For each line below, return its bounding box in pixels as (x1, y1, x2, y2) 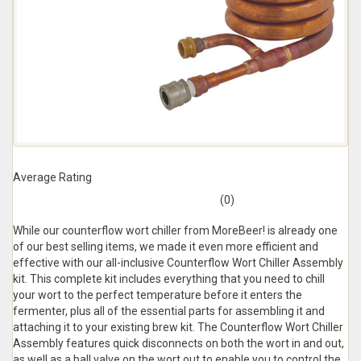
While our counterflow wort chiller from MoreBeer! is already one (13, 224, 338, 237)
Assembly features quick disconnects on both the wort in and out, (13, 337, 344, 350)
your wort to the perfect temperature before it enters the (13, 288, 302, 301)
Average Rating (13, 171, 92, 184)
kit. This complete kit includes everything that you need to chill (13, 272, 325, 285)
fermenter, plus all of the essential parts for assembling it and (13, 305, 325, 317)
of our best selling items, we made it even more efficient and (13, 240, 318, 253)
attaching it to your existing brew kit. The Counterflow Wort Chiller (13, 321, 343, 334)
